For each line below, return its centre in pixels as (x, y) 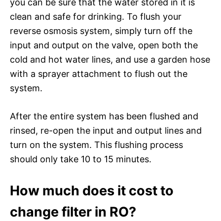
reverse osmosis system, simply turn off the (101, 31)
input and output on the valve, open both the (104, 45)
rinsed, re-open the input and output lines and (106, 130)
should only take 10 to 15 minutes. (81, 159)
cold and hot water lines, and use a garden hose (110, 59)
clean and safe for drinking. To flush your (96, 16)
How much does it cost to (92, 190)
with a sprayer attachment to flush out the (99, 74)
